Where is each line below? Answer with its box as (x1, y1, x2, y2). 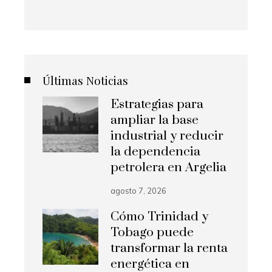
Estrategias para (110, 96, 204, 112)
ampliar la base (110, 112, 199, 128)
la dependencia (110, 143, 201, 160)
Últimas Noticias (42, 72, 128, 88)
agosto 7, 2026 (110, 185, 167, 195)
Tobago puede (110, 224, 194, 240)
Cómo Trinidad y (110, 208, 209, 225)
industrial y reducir (110, 127, 224, 144)
